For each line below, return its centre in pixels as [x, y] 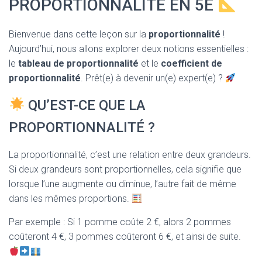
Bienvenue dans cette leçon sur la [79, 34]
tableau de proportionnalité [78, 63]
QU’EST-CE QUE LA [85, 105]
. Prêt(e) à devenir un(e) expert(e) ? [153, 78]
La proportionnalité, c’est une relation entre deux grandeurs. [130, 155]
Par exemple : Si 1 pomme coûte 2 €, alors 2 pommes [120, 222]
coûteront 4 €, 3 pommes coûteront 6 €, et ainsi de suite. [125, 237]
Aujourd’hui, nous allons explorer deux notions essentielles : [129, 49]
